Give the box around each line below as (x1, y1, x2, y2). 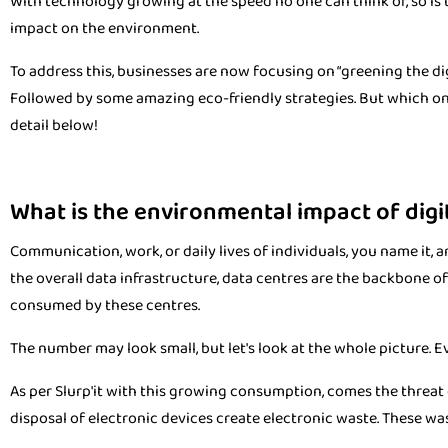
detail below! (10, 113, 98, 138)
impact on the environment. (10, 16, 199, 41)
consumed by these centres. (10, 293, 200, 318)
